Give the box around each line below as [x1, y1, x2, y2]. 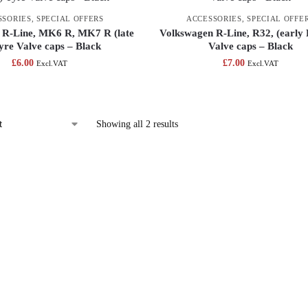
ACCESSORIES [186, 14, 242, 23]
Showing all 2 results [96, 119, 178, 130]
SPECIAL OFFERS [36, 14, 104, 23]
